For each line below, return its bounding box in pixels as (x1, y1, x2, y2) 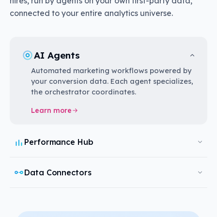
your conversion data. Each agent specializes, (31, 77, 193, 86)
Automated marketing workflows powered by (31, 66, 191, 76)
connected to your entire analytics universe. (10, 8, 173, 18)
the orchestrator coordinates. (31, 87, 136, 97)
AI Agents (34, 49, 80, 62)
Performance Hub (24, 137, 93, 147)
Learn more (31, 106, 72, 115)
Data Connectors (24, 168, 92, 178)
